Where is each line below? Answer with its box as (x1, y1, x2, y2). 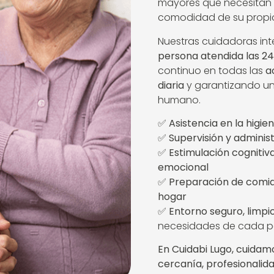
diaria (157, 78, 184, 92)
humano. (157, 92, 201, 107)
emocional (157, 160, 209, 175)
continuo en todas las (157, 63, 265, 78)
